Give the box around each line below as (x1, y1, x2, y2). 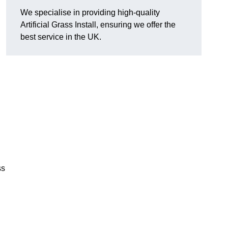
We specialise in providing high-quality (20, 8, 160, 17)
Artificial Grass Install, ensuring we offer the (20, 20, 176, 30)
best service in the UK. (20, 33, 101, 42)
